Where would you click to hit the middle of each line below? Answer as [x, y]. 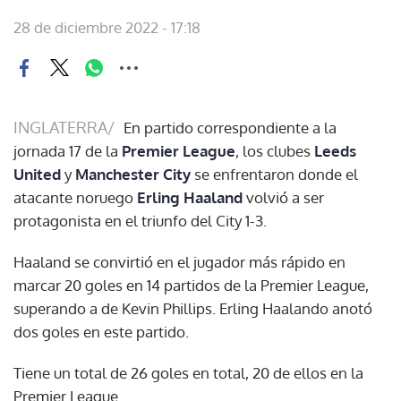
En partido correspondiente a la [230, 127]
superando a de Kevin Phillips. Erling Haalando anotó [193, 308]
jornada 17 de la [68, 150]
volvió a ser [285, 197]
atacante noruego [75, 197]
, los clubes [275, 150]
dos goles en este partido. [101, 331]
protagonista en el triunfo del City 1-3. [140, 220]
